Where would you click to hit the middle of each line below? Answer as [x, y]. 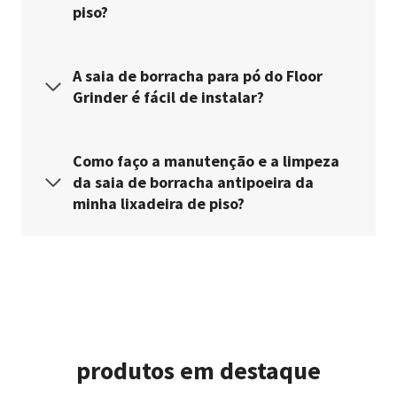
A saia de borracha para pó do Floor [198, 75]
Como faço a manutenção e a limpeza [206, 160]
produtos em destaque [198, 370]
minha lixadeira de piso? [159, 203]
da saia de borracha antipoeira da [193, 182]
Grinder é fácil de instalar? [168, 97]
